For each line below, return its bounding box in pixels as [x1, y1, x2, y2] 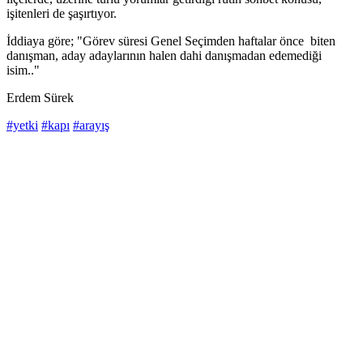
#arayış [73, 118, 109, 133]
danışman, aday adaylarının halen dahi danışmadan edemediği [6, 49, 322, 63]
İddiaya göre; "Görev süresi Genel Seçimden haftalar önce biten [6, 34, 335, 49]
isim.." [6, 63, 40, 78]
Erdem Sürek [6, 91, 74, 105]
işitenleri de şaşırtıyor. [6, 6, 117, 21]
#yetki [6, 118, 38, 133]
